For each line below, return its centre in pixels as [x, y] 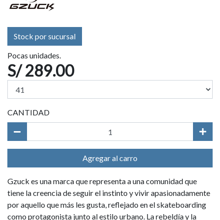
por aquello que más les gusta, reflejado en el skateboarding [107, 205]
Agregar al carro [110, 158]
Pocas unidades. [34, 55]
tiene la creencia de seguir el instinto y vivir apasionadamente [109, 193]
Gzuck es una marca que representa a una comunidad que [102, 181]
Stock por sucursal [45, 36]
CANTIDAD [28, 112]
